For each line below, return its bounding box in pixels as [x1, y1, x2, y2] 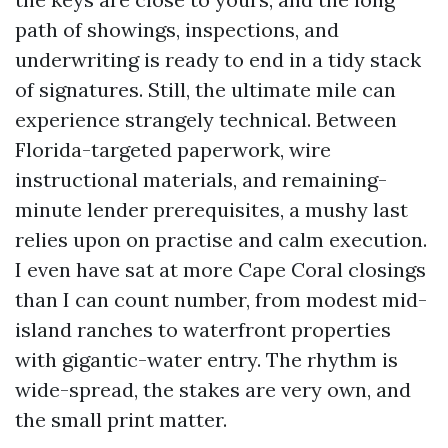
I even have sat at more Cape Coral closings [15, 257, 426, 282]
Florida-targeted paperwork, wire [15, 137, 331, 162]
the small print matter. [15, 407, 227, 432]
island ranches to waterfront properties [15, 317, 391, 342]
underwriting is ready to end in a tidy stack [15, 47, 421, 72]
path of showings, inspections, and [15, 17, 339, 42]
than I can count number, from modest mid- [15, 287, 427, 312]
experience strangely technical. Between [15, 107, 397, 132]
